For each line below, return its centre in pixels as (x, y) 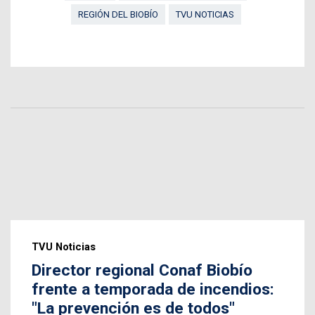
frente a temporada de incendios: (153, 289)
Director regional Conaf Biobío (142, 270)
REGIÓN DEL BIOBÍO (118, 14)
